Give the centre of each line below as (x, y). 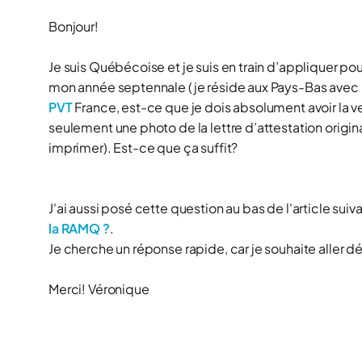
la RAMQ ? (79, 228)
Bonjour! (74, 26)
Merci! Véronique (99, 289)
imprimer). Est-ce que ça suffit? (143, 147)
